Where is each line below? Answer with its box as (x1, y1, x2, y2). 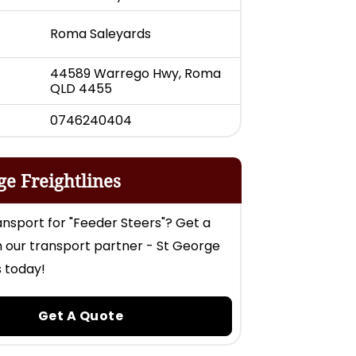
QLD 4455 (50, 79, 112, 98)
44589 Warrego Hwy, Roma (50, 64, 221, 83)
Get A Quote (37, 306, 124, 325)
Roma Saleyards (50, 24, 151, 43)
